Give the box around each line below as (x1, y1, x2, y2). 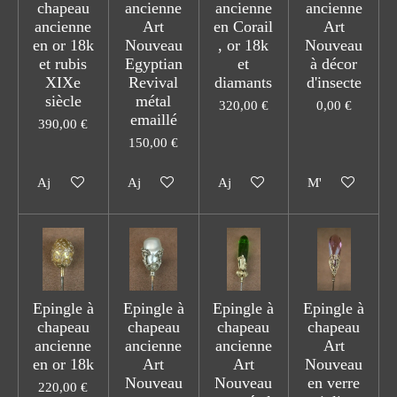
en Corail (214, 17, 274, 35)
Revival (128, 73, 179, 91)
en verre (307, 373, 361, 392)
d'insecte (306, 73, 362, 91)
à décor (310, 54, 358, 73)
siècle (44, 91, 82, 110)
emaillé (129, 110, 177, 128)
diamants (214, 73, 273, 91)
